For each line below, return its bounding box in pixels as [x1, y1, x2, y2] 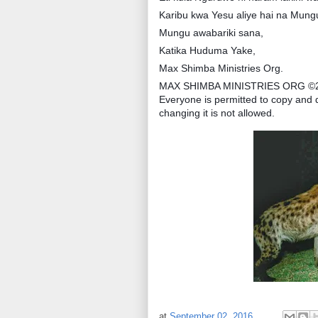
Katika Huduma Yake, [159, 45, 256, 56]
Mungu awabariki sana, [159, 27, 263, 38]
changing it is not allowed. [159, 107, 275, 119]
